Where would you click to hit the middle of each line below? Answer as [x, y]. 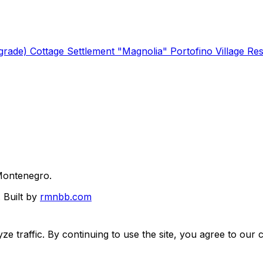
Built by [22, 196]
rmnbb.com [66, 196]
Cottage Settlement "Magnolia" [100, 51]
